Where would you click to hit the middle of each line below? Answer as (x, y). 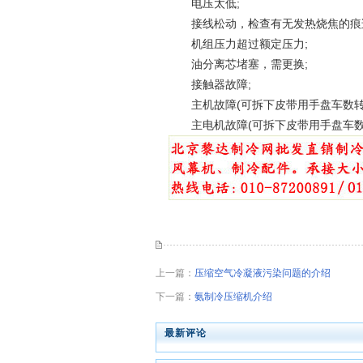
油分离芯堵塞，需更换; (238, 64)
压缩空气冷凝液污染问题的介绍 (263, 273)
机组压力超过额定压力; (238, 44)
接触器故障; (210, 84)
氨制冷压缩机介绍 (233, 297)
